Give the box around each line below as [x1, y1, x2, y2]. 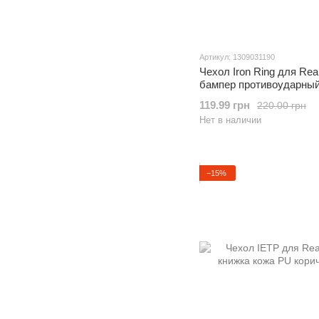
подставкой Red [199, 91, 278, 103]
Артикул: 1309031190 [199, 53, 275, 61]
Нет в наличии [199, 115, 261, 125]
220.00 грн [257, 99, 306, 111]
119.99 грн [199, 99, 250, 111]
